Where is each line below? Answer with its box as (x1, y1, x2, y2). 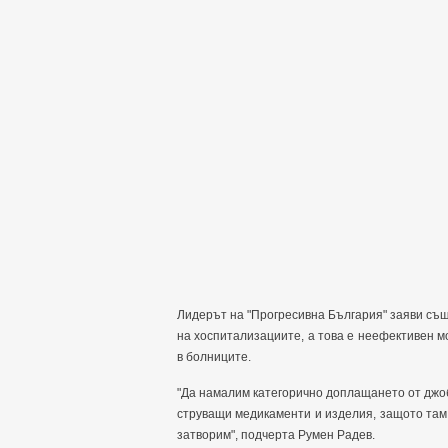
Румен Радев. (298, 427, 375, 442)
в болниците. (177, 349, 251, 364)
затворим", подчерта (177, 427, 298, 442)
